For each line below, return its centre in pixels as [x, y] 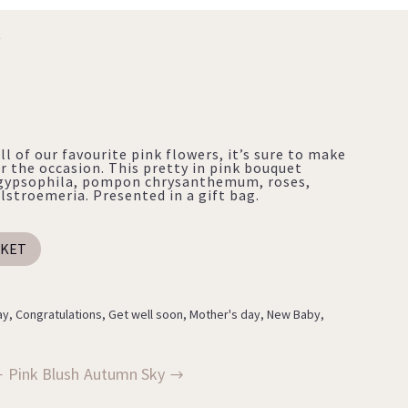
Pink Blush [44, 373]
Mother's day [225, 315]
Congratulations [59, 315]
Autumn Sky [125, 373]
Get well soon [146, 315]
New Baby [294, 315]
